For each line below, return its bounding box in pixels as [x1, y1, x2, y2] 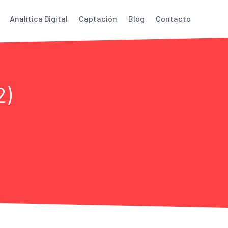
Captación [78, 14, 117, 23]
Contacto [155, 14, 191, 23]
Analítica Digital [9, 14, 68, 23]
